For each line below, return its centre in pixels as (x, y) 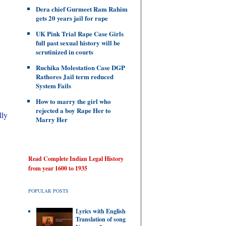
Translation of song (101, 219)
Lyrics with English (101, 211)
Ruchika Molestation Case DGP (80, 67)
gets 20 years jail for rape (72, 18)
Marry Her (52, 119)
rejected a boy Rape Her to (73, 110)
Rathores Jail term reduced (75, 76)
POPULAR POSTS (48, 191)
